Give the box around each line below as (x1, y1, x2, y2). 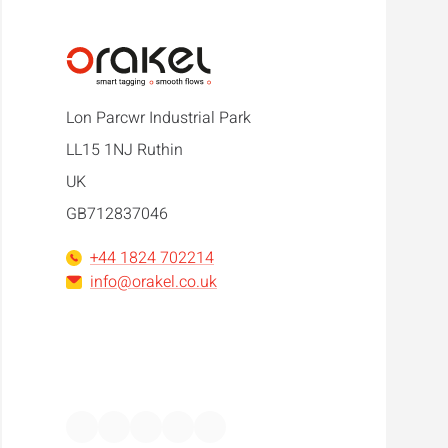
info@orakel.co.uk (90, 270, 218, 295)
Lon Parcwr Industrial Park (66, 106, 252, 131)
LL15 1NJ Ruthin (66, 138, 184, 163)
